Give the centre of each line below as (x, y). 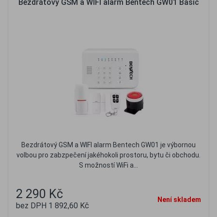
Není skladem (179, 200)
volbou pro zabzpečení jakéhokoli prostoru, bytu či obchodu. (108, 155)
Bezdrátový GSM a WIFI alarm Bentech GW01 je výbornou (108, 145)
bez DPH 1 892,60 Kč (53, 206)
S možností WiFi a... (108, 165)
